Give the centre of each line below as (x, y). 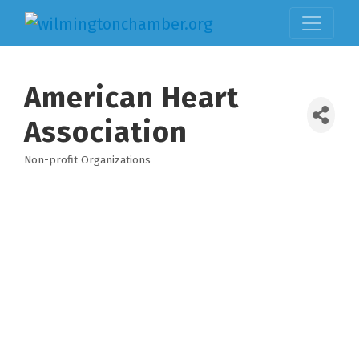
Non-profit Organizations (87, 159)
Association (106, 132)
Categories (68, 172)
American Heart (131, 97)
